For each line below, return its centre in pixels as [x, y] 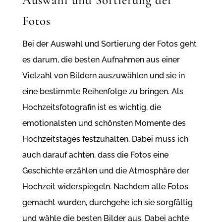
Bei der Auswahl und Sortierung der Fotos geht [109, 44]
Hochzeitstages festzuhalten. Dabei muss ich [105, 139]
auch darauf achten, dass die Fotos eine [95, 155]
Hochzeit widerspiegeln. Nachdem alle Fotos [105, 187]
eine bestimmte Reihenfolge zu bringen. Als [103, 92]
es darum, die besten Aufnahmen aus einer [101, 60]
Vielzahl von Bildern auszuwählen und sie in [103, 76]
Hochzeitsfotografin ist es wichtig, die [91, 108]
